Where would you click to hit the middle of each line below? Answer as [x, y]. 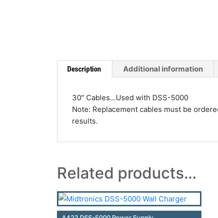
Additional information [163, 69]
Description [84, 69]
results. [85, 121]
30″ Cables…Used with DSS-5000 [130, 98]
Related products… [127, 173]
